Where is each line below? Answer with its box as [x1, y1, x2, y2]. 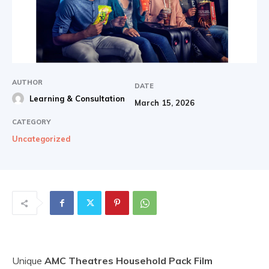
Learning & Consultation [29, 94, 125, 104]
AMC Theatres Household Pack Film [44, 255, 213, 267]
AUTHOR [12, 78, 43, 87]
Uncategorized [12, 134, 71, 144]
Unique [12, 255, 44, 267]
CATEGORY [12, 118, 50, 127]
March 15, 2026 [134, 98, 195, 108]
